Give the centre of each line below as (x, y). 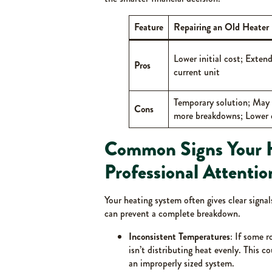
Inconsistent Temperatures (179, 236)
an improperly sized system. (182, 263)
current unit (197, 72)
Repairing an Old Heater (221, 27)
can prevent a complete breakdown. (172, 213)
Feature (149, 27)
